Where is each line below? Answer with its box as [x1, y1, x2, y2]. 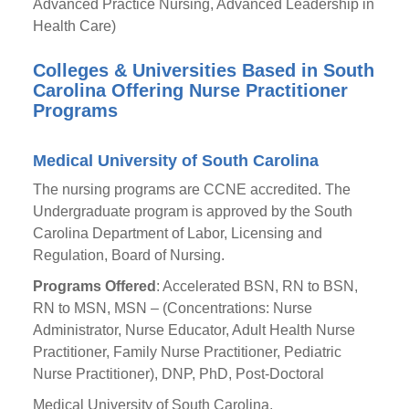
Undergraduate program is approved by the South [32, 204, 352, 219]
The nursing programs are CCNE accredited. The [32, 182, 351, 197]
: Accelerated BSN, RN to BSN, [155, 278, 358, 294]
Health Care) [32, 18, 116, 34]
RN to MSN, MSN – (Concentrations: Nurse [32, 300, 312, 316]
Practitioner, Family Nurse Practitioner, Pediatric [32, 344, 341, 360]
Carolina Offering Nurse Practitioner [32, 80, 348, 100]
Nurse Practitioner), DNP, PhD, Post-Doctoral [32, 366, 324, 382]
